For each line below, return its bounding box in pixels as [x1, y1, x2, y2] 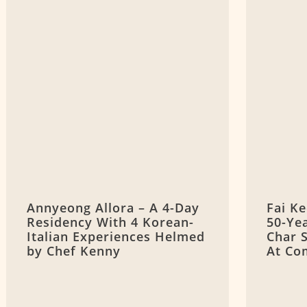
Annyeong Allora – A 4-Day [26, 199, 199, 217]
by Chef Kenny [26, 243, 121, 260]
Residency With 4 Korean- [26, 214, 194, 231]
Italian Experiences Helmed [26, 228, 205, 245]
